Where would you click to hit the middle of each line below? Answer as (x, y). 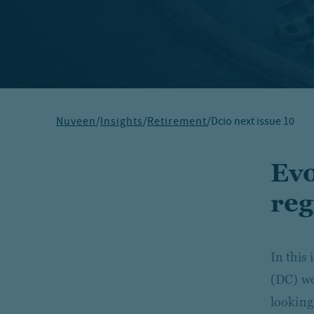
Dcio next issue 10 (253, 123)
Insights (122, 123)
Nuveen (76, 123)
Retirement (177, 123)
